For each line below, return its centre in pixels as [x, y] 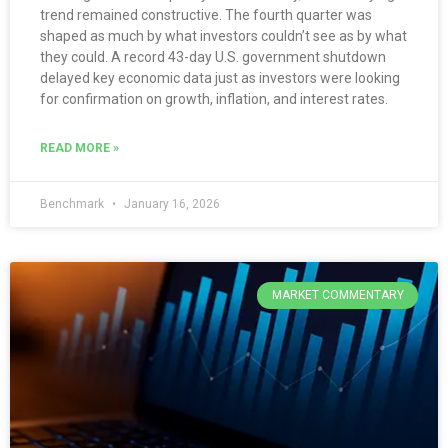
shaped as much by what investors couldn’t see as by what [223, 36]
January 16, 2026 [170, 204]
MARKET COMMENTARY [337, 295]
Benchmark [73, 204]
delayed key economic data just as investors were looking [220, 78]
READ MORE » [79, 148]
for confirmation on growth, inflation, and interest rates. [214, 99]
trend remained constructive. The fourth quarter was [206, 15]
